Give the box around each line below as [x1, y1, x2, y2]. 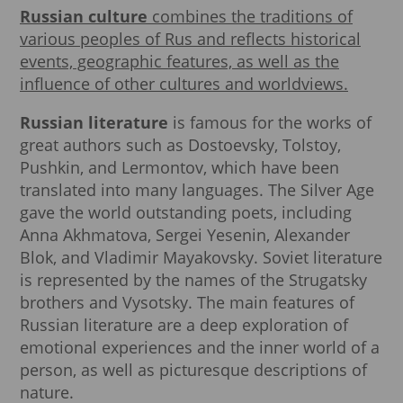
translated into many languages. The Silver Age [20, 179, 374, 201]
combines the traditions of [148, 5, 353, 28]
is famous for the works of [168, 112, 372, 134]
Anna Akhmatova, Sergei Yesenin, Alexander [20, 224, 350, 246]
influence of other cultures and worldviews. [20, 73, 348, 95]
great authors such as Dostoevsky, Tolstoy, [20, 134, 341, 157]
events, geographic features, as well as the [20, 50, 339, 73]
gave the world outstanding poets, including [20, 201, 352, 224]
